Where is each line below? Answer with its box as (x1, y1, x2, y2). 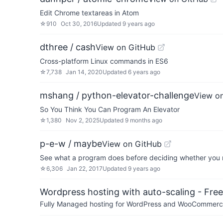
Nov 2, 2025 (66, 116, 100, 124)
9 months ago (125, 116, 162, 124)
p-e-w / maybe (40, 138, 102, 149)
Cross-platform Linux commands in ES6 (40, 57, 168, 65)
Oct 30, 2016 (61, 20, 97, 27)
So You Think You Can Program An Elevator (40, 105, 180, 113)
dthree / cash (40, 42, 96, 52)
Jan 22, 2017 (67, 165, 103, 172)
